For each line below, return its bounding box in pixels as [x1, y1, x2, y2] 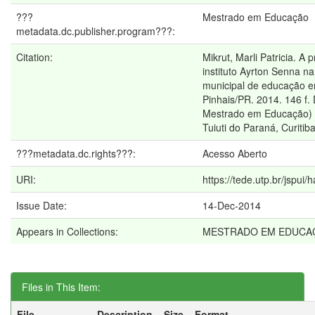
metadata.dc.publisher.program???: [16, 24, 178, 39]
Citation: [16, 50, 56, 65]
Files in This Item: [22, 280, 101, 295]
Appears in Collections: [16, 224, 118, 239]
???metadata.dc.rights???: [16, 146, 139, 161]
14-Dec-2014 [202, 198, 261, 213]
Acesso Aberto [202, 146, 267, 161]
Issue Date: [16, 198, 70, 213]
